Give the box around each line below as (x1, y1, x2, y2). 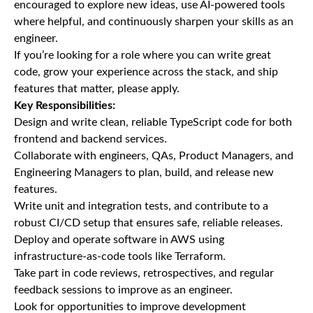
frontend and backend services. (14, 133, 167, 145)
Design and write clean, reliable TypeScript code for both (14, 117, 292, 128)
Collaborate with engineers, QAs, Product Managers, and (14, 150, 293, 161)
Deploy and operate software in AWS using (14, 234, 224, 245)
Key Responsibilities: (14, 100, 115, 111)
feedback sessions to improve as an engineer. (14, 284, 233, 296)
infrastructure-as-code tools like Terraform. (14, 251, 226, 262)
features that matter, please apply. (14, 83, 180, 94)
